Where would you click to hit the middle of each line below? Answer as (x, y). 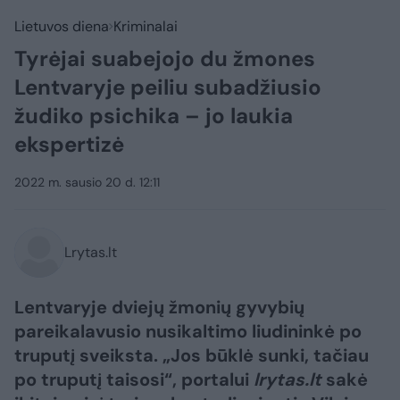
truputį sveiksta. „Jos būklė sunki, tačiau (192, 355)
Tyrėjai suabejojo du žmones (165, 58)
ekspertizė (69, 144)
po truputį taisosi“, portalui (134, 379)
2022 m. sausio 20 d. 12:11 (87, 182)
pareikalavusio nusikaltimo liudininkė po (188, 331)
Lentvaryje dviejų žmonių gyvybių (159, 307)
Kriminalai (146, 26)
